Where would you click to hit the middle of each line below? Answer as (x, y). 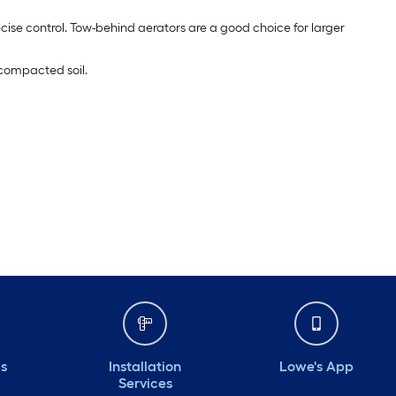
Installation (145, 366)
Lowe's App (316, 366)
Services (145, 383)
